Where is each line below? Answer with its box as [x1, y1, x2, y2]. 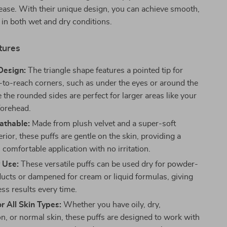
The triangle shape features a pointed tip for [26, 66, 183, 74]
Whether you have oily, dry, [61, 201, 161, 209]
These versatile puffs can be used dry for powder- [19, 160, 199, 168]
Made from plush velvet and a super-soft [30, 120, 176, 128]
